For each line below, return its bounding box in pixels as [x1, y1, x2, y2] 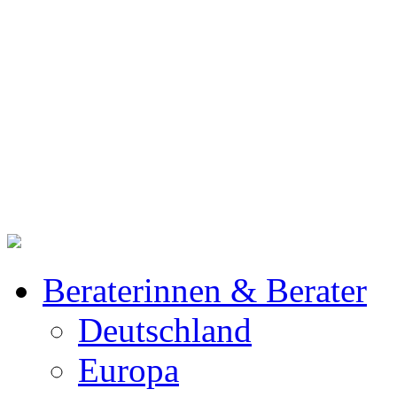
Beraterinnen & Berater [43, 271, 367, 309]
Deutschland [78, 311, 252, 349]
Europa [78, 351, 179, 389]
